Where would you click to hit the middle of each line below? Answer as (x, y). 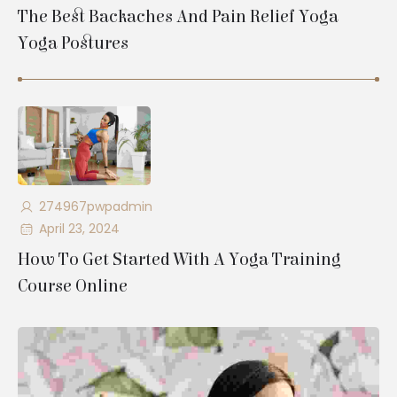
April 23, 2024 (79, 228)
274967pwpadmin (95, 206)
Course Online (73, 285)
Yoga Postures (73, 43)
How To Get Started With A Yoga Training (179, 259)
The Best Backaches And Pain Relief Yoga (178, 16)
